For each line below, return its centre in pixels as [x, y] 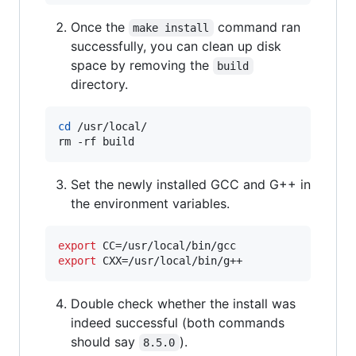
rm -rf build [96, 141]
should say [105, 341]
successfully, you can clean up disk [176, 46]
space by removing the [142, 65]
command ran [259, 27]
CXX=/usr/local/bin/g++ [169, 260]
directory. [99, 84]
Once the [100, 27]
